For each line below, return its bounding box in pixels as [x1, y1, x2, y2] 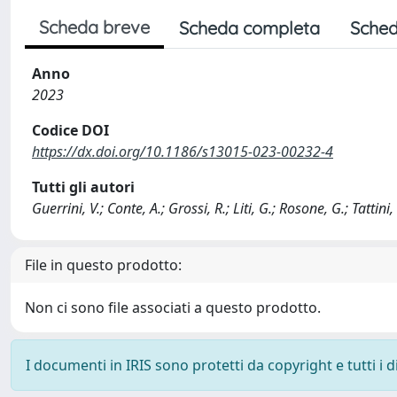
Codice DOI [32, 121, 109, 140]
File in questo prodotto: [25, 255, 182, 275]
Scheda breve [39, 16, 150, 38]
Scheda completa [179, 17, 320, 39]
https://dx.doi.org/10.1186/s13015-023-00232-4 [32, 142, 333, 161]
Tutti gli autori [32, 177, 135, 197]
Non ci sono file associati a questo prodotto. [25, 298, 321, 317]
